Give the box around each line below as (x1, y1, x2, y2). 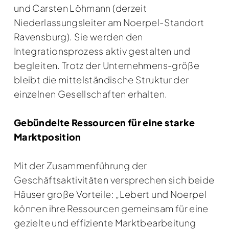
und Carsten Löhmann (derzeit (14, 2, 147, 14)
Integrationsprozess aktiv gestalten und (14, 44, 191, 57)
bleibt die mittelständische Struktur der (14, 73, 189, 85)
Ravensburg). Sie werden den (14, 30, 143, 42)
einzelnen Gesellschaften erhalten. (14, 87, 168, 100)
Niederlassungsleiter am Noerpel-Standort (14, 16, 204, 28)
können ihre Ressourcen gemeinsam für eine (14, 202, 209, 214)
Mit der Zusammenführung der (14, 159, 147, 171)
